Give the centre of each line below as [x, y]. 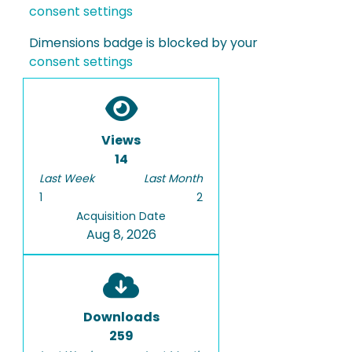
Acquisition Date [121, 216]
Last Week [67, 179]
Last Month [173, 179]
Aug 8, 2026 [121, 235]
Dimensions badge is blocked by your [143, 43]
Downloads [121, 317]
